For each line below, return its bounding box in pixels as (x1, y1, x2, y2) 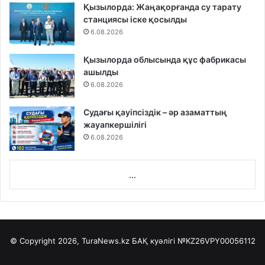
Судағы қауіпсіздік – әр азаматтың (83, 107, 227, 118)
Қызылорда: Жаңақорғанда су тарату (83, 2, 241, 12)
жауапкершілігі (83, 119, 147, 130)
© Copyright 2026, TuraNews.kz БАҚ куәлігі (9, 236, 177, 246)
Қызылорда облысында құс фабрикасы (83, 54, 246, 65)
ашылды (83, 67, 118, 77)
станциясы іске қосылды (83, 14, 187, 25)
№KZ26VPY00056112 (177, 236, 256, 246)
